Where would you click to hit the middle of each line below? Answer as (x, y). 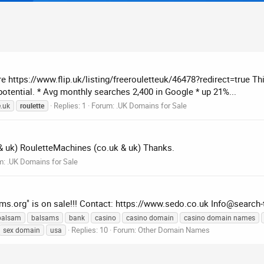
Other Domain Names (174, 230)
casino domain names (220, 217)
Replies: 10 (90, 230)
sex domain (22, 230)
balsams (45, 217)
